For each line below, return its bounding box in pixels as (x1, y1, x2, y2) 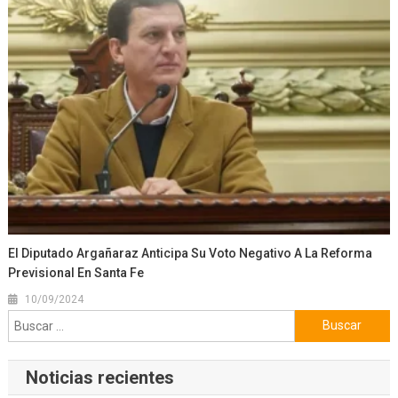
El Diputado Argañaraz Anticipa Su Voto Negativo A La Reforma (8, 245, 373, 260)
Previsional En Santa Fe (8, 265, 145, 280)
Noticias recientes (25, 366, 174, 388)
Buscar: (293, 311, 337, 329)
